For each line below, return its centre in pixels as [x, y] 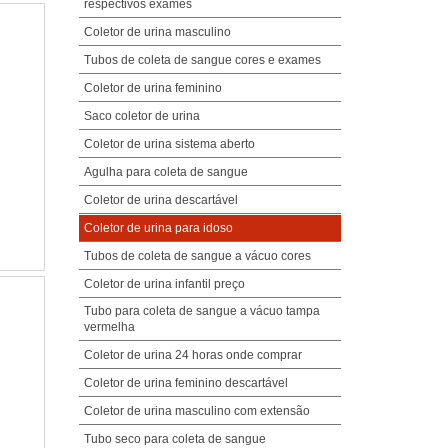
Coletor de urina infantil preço [164, 283]
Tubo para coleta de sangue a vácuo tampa [201, 310]
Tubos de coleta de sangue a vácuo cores [197, 255]
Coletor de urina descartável [160, 199]
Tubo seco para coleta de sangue [174, 438]
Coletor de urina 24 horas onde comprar [192, 354]
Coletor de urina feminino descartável [185, 382]
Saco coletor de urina [141, 115]
